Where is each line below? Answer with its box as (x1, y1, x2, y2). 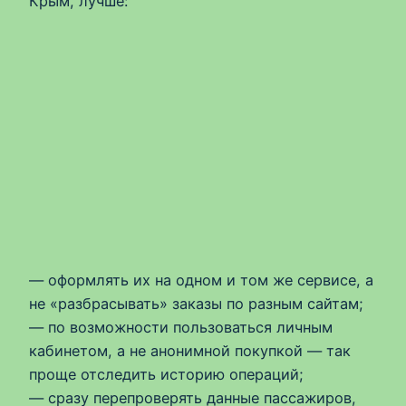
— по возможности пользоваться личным (29, 318, 333, 337)
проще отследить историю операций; (29, 365, 304, 384)
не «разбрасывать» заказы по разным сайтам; (29, 295, 363, 314)
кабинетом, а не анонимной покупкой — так (29, 342, 351, 361)
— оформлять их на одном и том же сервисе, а (29, 271, 373, 290)
